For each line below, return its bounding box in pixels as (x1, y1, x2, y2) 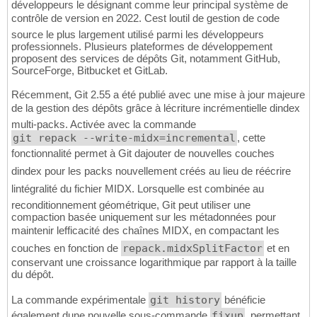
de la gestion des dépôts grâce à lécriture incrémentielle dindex (11, 102, 300, 115)
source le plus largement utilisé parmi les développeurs (11, 28, 264, 41)
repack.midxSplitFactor (122, 242, 263, 255)
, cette (237, 132, 265, 144)
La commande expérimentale (11, 294, 149, 306)
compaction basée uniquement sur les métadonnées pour (11, 211, 276, 224)
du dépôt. (11, 268, 54, 281)
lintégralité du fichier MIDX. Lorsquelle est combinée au (11, 183, 264, 195)
